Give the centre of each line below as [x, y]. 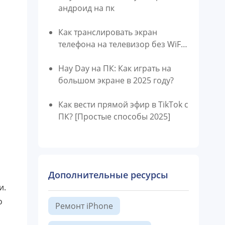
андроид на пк [86, 8]
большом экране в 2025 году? [116, 80]
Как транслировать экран [108, 32]
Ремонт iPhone [84, 206]
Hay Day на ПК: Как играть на [115, 68]
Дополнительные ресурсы [108, 175]
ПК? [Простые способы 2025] [114, 117]
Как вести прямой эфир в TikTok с [123, 104]
